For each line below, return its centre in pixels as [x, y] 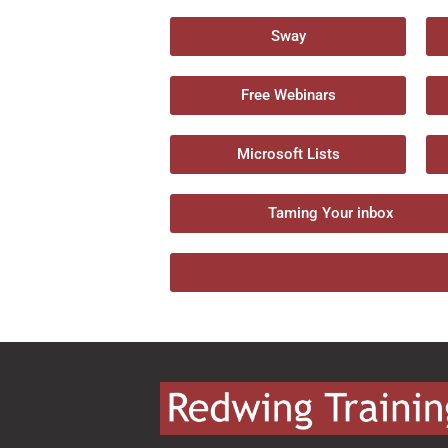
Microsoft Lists [288, 154]
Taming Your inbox [330, 213]
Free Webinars [288, 95]
